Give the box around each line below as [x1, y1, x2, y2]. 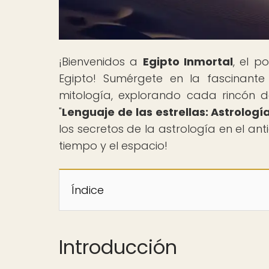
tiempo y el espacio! [59, 138, 168, 153]
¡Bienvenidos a [59, 53, 143, 69]
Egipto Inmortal [142, 53, 233, 69]
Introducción [59, 233, 177, 261]
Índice [71, 182, 104, 198]
